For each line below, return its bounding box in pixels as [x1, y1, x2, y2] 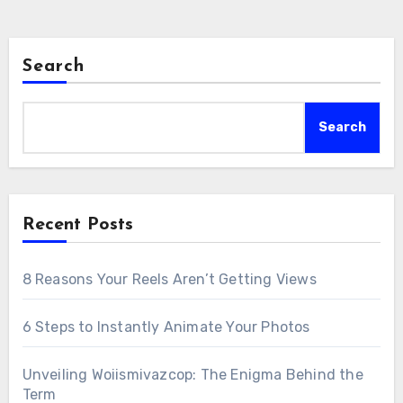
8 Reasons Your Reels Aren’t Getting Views [22, 271, 317, 289]
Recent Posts [22, 216, 133, 235]
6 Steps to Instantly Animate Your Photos [22, 318, 310, 336]
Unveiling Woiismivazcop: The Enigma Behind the [22, 366, 363, 384]
